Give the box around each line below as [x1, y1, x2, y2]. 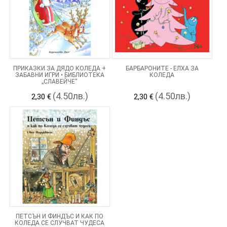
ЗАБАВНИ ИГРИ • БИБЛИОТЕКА [15, 71, 104, 79]
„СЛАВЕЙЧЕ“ [42, 78, 78, 85]
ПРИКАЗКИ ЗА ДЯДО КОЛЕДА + [13, 64, 106, 72]
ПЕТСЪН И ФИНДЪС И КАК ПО [16, 212, 104, 220]
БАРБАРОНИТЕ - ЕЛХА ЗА [125, 64, 199, 72]
